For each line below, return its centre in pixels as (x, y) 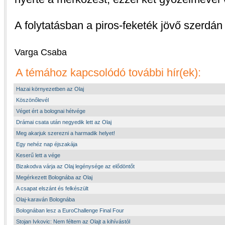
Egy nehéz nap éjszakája (47, 144)
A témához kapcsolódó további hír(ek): (108, 73)
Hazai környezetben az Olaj (50, 89)
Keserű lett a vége (38, 155)
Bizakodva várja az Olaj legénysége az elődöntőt (75, 166)
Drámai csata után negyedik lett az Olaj (64, 122)
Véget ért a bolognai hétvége (51, 111)
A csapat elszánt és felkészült (52, 188)
